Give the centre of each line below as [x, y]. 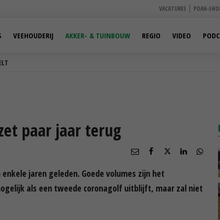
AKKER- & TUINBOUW [98, 35]
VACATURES [173, 9]
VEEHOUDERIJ [33, 35]
